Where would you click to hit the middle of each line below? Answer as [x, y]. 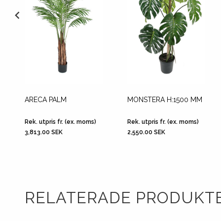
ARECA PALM [46, 100]
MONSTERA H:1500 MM [165, 100]
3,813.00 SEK [44, 132]
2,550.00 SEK [146, 132]
